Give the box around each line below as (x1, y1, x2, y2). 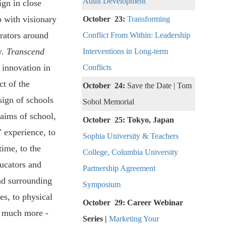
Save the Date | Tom (127, 81, 192, 90)
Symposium (83, 180, 121, 189)
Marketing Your (109, 214, 159, 223)
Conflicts (83, 63, 111, 72)
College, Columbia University (83, 148, 178, 157)
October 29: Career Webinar (83, 198, 183, 207)
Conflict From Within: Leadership (83, 31, 190, 40)
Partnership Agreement (83, 164, 155, 173)
